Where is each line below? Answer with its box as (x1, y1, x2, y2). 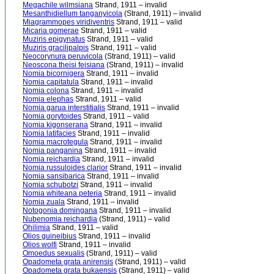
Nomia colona (23, 86, 69, 95)
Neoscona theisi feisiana (23, 61, 105, 69)
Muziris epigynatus (23, 35, 85, 43)
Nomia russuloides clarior (23, 163, 108, 172)
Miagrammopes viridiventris (23, 18, 114, 26)
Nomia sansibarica (23, 172, 85, 180)
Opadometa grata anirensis (23, 257, 113, 266)
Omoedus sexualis (23, 249, 84, 257)
